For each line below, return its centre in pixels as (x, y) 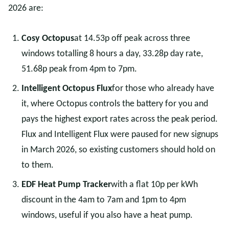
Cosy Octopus (48, 39)
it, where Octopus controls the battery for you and (115, 104)
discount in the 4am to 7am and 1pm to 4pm (104, 200)
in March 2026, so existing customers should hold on (118, 150)
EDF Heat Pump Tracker (66, 185)
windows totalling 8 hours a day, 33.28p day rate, (112, 54)
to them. (38, 165)
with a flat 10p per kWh (154, 185)
